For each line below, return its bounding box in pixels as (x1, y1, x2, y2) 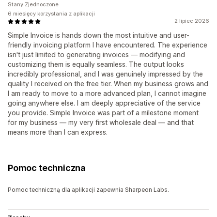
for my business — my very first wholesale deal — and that (8, 118, 194, 127)
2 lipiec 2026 (174, 17, 209, 25)
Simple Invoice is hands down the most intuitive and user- (8, 31, 189, 40)
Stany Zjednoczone (8, 1, 59, 8)
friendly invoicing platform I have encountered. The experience (8, 41, 207, 49)
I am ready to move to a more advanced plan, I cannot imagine (8, 89, 206, 98)
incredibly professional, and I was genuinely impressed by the (8, 70, 203, 78)
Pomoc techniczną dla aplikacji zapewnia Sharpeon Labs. (8, 186, 169, 194)
